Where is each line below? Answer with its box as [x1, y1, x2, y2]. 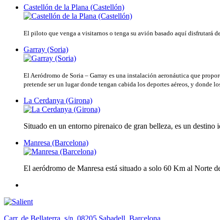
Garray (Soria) [24, 45, 68, 54]
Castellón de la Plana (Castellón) [24, 3, 124, 12]
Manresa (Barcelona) [24, 138, 88, 147]
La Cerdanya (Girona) [24, 96, 92, 105]
